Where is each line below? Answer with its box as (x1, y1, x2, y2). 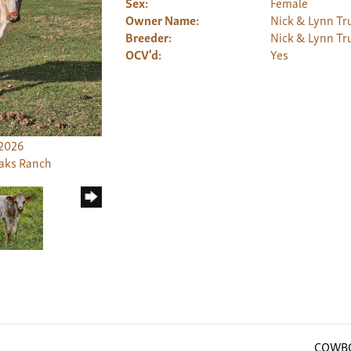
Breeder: (125, 27, 172, 47)
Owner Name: (125, 9, 199, 30)
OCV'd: (125, 44, 161, 64)
